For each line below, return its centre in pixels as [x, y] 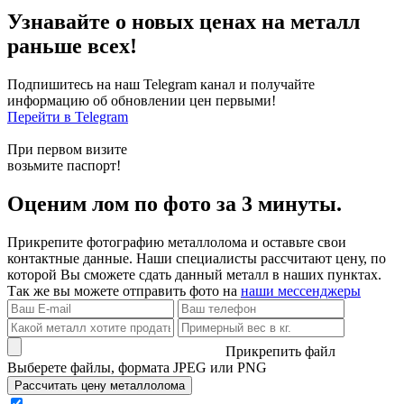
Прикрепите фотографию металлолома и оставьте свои [177, 243]
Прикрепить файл [280, 352]
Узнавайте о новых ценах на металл [184, 22]
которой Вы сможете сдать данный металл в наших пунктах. [194, 275]
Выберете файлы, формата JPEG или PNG [137, 368]
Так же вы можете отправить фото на [124, 291]
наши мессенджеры [301, 291]
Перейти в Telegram [68, 117]
